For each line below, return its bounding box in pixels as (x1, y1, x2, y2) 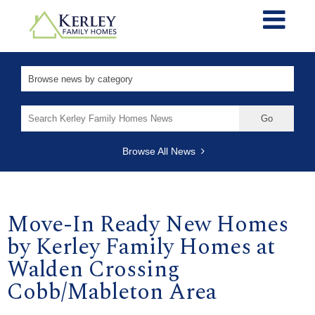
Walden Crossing (7, 252, 180, 287)
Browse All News (122, 145, 201, 157)
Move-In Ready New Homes (7, 207, 288, 242)
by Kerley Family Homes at (7, 229, 275, 264)
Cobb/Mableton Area (7, 274, 217, 309)
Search (20, 105, 52, 117)
